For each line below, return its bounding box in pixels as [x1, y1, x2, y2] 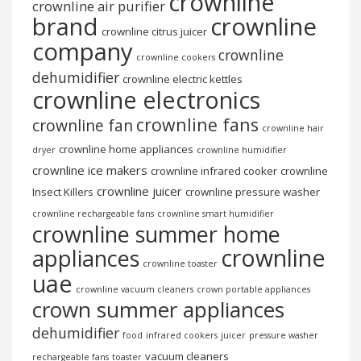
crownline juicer [97, 183, 182, 200]
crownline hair [262, 122, 324, 135]
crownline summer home [32, 219, 280, 250]
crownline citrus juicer [102, 24, 207, 39]
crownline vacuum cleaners [76, 284, 193, 296]
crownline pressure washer [185, 185, 320, 200]
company [32, 35, 133, 68]
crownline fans [136, 113, 259, 137]
